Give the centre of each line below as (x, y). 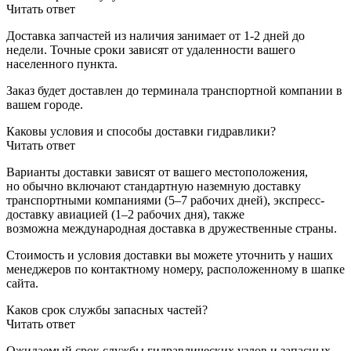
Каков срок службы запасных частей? (107, 309)
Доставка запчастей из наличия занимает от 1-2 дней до (156, 35)
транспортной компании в (272, 90)
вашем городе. (46, 104)
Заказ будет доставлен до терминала (104, 90)
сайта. (22, 283)
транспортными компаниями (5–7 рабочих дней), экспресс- (165, 200)
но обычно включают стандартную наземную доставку (154, 186)
